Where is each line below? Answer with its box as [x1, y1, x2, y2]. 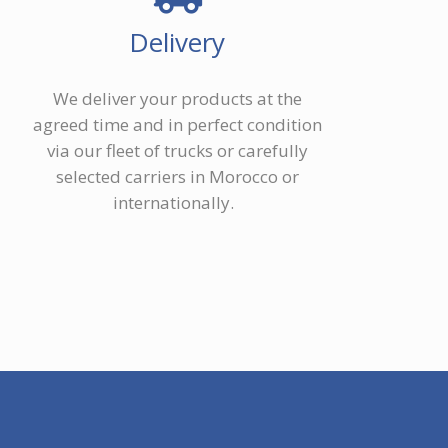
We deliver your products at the [52, 87, 302, 111]
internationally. [112, 191, 242, 215]
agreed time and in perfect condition [32, 113, 322, 137]
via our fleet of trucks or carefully [46, 139, 308, 163]
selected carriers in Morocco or [55, 165, 299, 189]
